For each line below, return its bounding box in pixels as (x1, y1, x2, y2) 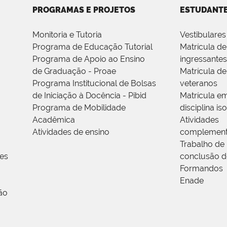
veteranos (179, 79, 217, 89)
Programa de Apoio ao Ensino (32, 54, 145, 64)
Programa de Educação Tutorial (32, 42, 153, 52)
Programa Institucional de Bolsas (32, 79, 157, 89)
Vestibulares (179, 30, 226, 40)
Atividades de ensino (32, 127, 110, 137)
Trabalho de (179, 139, 224, 149)
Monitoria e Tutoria (32, 30, 102, 40)
